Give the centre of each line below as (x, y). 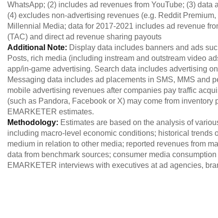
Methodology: (34, 122)
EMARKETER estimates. (51, 112)
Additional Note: (38, 47)
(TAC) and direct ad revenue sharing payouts (84, 37)
